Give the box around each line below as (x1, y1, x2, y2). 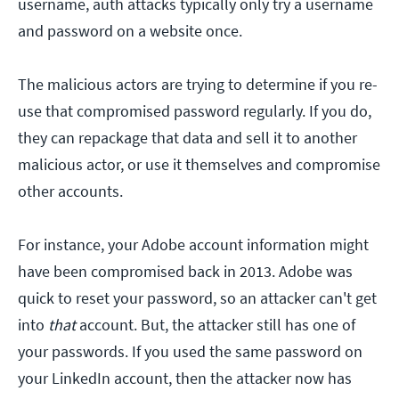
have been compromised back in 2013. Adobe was (18, 260, 353, 281)
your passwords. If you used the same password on (18, 340, 362, 362)
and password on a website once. (18, 20, 242, 41)
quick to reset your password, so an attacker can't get (18, 287, 377, 308)
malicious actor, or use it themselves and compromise (18, 153, 380, 175)
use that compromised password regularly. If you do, (18, 100, 371, 121)
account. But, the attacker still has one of (79, 313, 355, 335)
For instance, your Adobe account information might (18, 233, 369, 255)
